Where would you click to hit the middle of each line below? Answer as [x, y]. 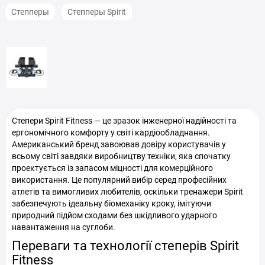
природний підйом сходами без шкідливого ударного [114, 215]
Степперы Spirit [97, 12]
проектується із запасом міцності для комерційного [112, 168]
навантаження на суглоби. [64, 227]
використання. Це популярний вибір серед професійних [119, 180]
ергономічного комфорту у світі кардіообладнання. [111, 132]
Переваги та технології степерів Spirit [125, 245]
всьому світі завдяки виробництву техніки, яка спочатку [121, 156]
